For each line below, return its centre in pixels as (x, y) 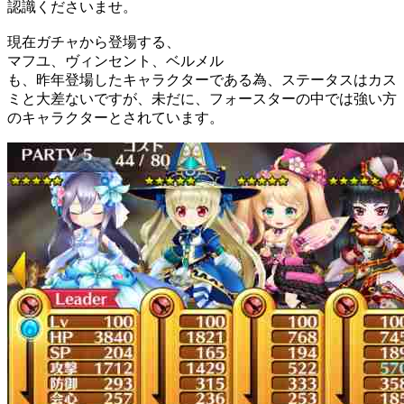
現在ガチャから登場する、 (94, 41)
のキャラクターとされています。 (115, 117)
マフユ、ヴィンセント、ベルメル (115, 60)
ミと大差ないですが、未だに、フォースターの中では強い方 (202, 98)
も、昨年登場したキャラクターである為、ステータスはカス (202, 79)
